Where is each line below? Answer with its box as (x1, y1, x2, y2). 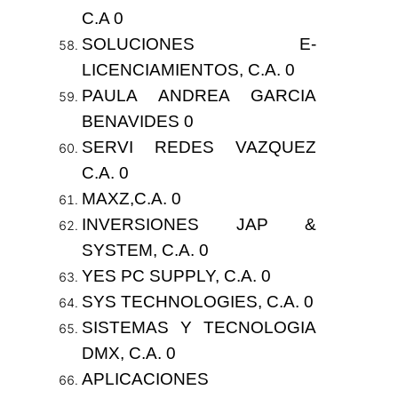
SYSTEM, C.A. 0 (81, 241, 209, 260)
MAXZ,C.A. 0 (81, 189, 181, 209)
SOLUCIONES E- (81, 35, 317, 54)
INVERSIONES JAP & (81, 215, 317, 235)
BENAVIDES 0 (81, 112, 194, 131)
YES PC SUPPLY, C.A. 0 (81, 267, 271, 286)
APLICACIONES (81, 370, 209, 389)
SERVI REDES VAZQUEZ (81, 138, 317, 157)
